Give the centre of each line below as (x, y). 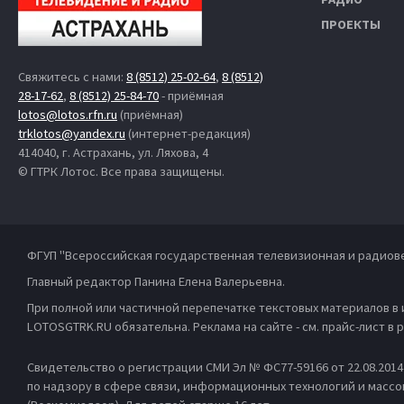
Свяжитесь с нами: (72, 77)
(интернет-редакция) (188, 134)
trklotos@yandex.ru (72, 134)
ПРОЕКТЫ (351, 25)
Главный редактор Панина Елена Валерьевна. (156, 282)
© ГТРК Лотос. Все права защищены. (121, 172)
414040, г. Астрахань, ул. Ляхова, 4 (113, 153)
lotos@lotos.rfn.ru (68, 115)
